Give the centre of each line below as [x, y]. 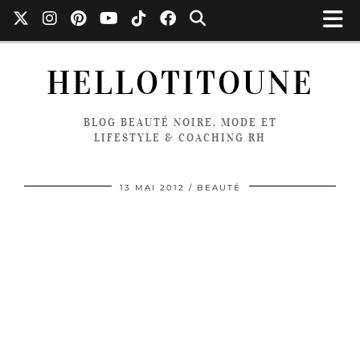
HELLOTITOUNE [180, 83]
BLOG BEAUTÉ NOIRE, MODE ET [180, 123]
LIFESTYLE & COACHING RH [180, 138]
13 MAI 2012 [152, 188]
